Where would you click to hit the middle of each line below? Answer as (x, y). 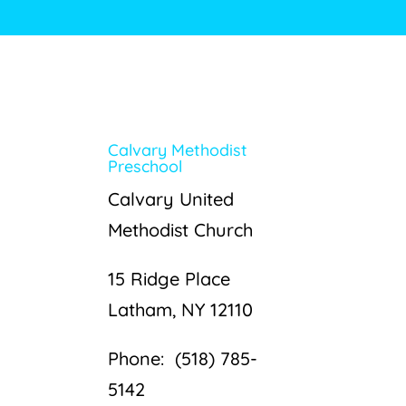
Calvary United (171, 198)
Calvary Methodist (178, 150)
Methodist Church (181, 229)
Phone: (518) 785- (183, 358)
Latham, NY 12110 (181, 309)
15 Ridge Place (169, 278)
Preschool (145, 166)
